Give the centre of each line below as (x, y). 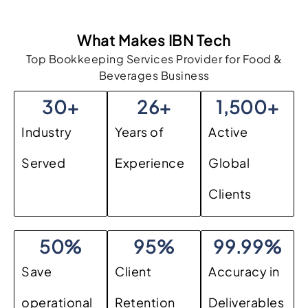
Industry (46, 132)
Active (228, 132)
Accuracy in (244, 272)
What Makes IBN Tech (154, 41)
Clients (230, 194)
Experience (150, 163)
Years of (139, 132)
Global (229, 163)
